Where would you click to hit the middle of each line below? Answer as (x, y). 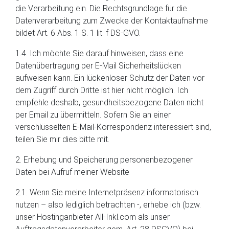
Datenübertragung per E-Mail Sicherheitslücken (98, 66)
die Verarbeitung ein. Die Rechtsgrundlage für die (101, 8)
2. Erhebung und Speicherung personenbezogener (104, 160)
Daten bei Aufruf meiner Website (72, 172)
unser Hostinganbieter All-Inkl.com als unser (93, 217)
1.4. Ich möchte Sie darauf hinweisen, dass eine (99, 53)
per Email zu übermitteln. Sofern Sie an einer (93, 115)
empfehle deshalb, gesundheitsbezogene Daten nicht (109, 102)
